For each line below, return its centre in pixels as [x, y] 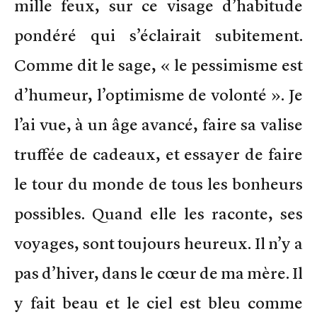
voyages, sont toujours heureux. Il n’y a [158, 243]
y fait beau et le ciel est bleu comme [158, 302]
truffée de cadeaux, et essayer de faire [158, 154]
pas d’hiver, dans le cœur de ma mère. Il [158, 273]
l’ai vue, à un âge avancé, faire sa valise [158, 124]
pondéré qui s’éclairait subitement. [158, 35]
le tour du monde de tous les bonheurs [158, 184]
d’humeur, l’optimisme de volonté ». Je [158, 94]
